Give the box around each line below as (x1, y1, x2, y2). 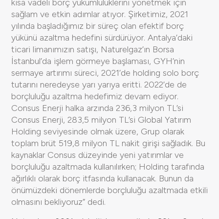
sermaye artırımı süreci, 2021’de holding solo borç (11, 67, 199, 78)
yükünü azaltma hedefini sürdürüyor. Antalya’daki (11, 32, 193, 43)
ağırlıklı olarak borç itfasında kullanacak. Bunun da (11, 173, 194, 184)
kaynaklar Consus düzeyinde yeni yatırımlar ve (11, 149, 184, 160)
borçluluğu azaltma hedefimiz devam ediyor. (11, 90, 178, 102)
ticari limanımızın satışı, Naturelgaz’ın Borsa (11, 44, 174, 55)
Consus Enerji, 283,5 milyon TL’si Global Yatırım (11, 114, 191, 125)
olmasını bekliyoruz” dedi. (11, 196, 106, 207)
